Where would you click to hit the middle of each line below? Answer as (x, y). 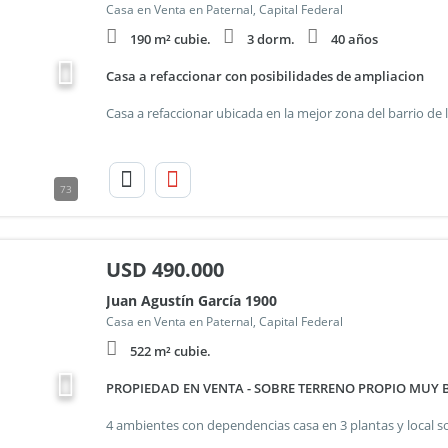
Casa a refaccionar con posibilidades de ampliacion (264, 76)
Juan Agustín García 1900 (191, 300)
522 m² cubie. (170, 351)
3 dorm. (270, 39)
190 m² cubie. (170, 39)
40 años (354, 39)
